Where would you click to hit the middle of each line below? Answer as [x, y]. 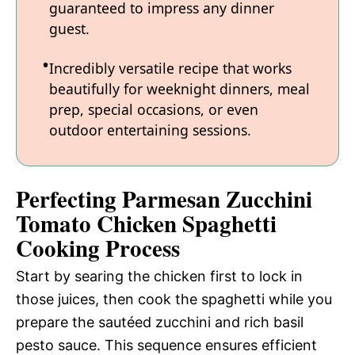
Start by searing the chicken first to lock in [159, 277]
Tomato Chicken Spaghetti [146, 224]
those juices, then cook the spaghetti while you [174, 300]
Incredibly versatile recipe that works [170, 69]
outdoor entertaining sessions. [150, 130]
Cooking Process [98, 248]
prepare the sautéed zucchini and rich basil [160, 323]
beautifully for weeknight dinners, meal [179, 89]
